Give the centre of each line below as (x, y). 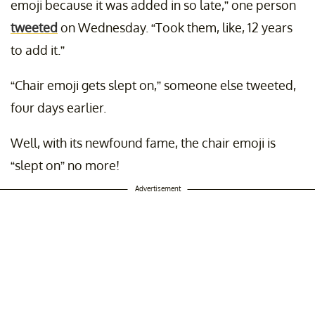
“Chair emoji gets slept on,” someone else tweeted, (153, 85)
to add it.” (38, 50)
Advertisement (157, 188)
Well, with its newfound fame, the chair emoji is (143, 142)
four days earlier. (58, 107)
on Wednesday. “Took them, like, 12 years (175, 27)
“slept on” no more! (65, 165)
